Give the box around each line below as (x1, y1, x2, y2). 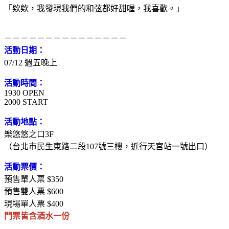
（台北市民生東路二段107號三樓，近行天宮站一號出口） (4, 142, 213, 151)
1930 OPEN (4, 88, 44, 97)
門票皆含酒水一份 (4, 211, 70, 220)
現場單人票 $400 (4, 199, 63, 208)
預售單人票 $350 (4, 174, 63, 184)
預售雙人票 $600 (4, 187, 63, 196)
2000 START (4, 97, 48, 106)
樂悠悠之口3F (4, 129, 54, 139)
